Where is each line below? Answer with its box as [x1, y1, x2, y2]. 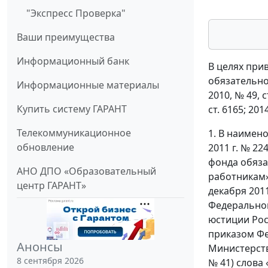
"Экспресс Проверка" [26, 7, 126, 20]
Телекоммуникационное [17, 126, 131, 140]
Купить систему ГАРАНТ [17, 102, 127, 116]
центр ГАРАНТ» [17, 179, 86, 193]
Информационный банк [17, 54, 129, 68]
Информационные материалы [17, 78, 159, 92]
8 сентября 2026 [17, 255, 84, 267]
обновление [17, 141, 74, 154]
